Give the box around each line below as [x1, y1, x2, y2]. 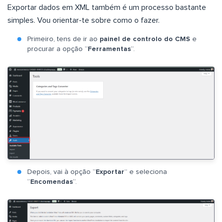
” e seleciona [124, 168, 167, 176]
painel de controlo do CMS [100, 35, 190, 43]
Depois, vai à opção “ [27, 168, 96, 176]
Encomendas [30, 178, 73, 186]
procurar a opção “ [27, 45, 88, 53]
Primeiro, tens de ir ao [27, 35, 100, 43]
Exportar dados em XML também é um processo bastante [7, 3, 206, 11]
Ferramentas [88, 45, 131, 53]
